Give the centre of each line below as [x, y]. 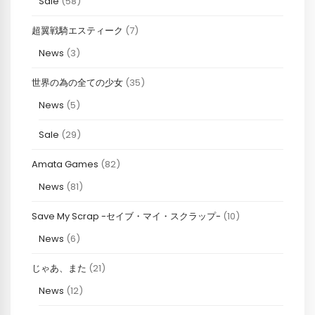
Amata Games [65, 165]
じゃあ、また [59, 269]
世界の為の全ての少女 [77, 83]
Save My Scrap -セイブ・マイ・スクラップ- [126, 217]
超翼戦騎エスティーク [77, 31]
